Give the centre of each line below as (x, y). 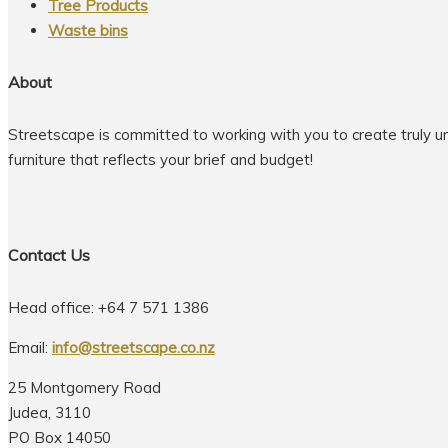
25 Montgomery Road (84, 388)
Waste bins (88, 31)
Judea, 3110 (49, 413)
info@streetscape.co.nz (133, 348)
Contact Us (49, 255)
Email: (30, 348)
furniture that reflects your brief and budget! (160, 159)
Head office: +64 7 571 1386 (108, 308)
